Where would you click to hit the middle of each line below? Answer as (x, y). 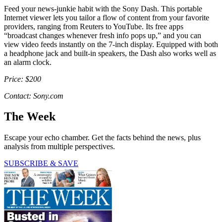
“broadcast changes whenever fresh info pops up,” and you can (103, 35)
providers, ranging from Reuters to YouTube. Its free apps (94, 26)
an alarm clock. (28, 62)
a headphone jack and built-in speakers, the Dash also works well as (110, 53)
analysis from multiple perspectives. (59, 147)
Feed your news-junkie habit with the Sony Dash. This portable (103, 8)
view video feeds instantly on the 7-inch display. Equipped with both (111, 44)
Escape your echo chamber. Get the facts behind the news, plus (102, 138)
